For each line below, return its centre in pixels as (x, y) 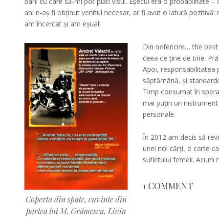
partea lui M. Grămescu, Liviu (76, 211)
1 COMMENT (168, 186)
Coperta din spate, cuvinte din (76, 199)
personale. (159, 114)
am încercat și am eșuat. (63, 24)
